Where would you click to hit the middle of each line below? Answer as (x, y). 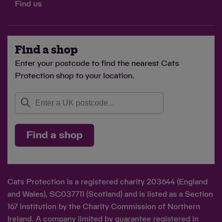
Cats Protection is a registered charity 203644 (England (108, 182)
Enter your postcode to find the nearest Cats (97, 63)
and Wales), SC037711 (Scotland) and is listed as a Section (110, 194)
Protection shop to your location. (75, 76)
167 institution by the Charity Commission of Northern (104, 207)
